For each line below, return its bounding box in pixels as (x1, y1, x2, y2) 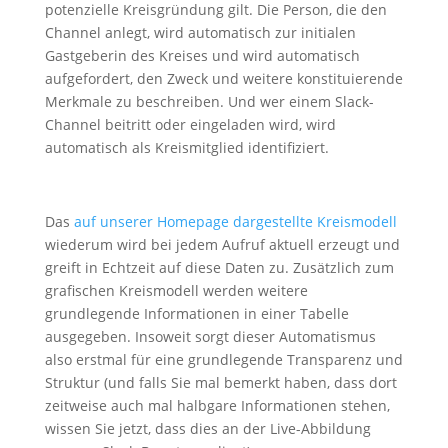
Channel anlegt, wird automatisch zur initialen (44, 23, 356, 42)
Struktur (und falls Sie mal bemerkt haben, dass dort (44, 373, 397, 392)
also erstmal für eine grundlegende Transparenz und (44, 350, 403, 369)
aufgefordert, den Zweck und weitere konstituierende (44, 69, 403, 88)
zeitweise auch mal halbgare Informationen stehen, (44, 396, 390, 415)
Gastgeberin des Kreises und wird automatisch (44, 46, 360, 65)
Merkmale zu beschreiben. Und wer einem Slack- (44, 92, 374, 111)
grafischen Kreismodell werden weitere (44, 281, 308, 300)
